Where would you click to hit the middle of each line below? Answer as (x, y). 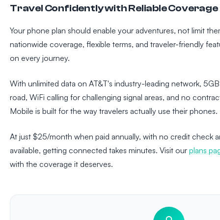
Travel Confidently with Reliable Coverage (114, 8)
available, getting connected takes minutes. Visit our (99, 151)
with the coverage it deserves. (61, 164)
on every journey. (40, 58)
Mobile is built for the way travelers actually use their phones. (114, 111)
